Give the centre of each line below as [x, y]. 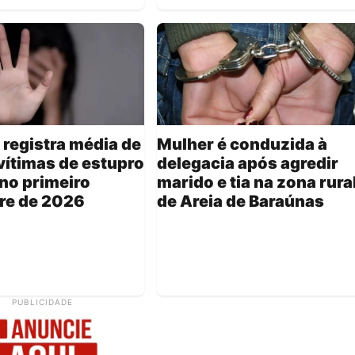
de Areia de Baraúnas [240, 202]
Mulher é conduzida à [242, 145]
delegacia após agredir [248, 164]
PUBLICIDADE [42, 302]
